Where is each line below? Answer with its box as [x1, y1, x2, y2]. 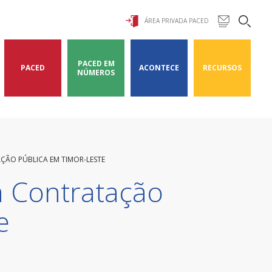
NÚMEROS [77, 67, 115, 78]
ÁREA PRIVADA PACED [144, 16, 209, 25]
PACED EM [77, 58, 115, 69]
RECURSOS [203, 63, 242, 73]
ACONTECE [139, 63, 179, 73]
